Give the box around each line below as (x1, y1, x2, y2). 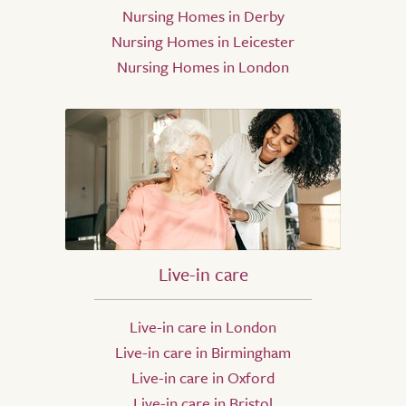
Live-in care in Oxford (131, 366, 275, 390)
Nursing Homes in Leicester (111, 30, 295, 53)
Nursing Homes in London (117, 55, 289, 79)
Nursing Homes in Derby (121, 5, 285, 28)
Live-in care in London (130, 315, 276, 339)
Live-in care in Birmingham (115, 341, 291, 364)
